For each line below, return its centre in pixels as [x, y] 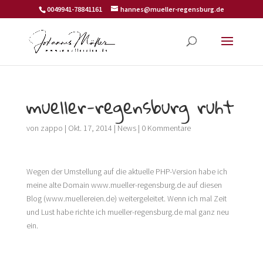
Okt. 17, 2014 [90, 128]
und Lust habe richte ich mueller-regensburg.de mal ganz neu [127, 212]
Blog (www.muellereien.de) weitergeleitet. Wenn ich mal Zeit [126, 198]
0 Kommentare [166, 128]
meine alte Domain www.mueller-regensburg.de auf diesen [124, 185]
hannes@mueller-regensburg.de [172, 9]
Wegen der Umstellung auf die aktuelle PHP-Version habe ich [127, 171]
